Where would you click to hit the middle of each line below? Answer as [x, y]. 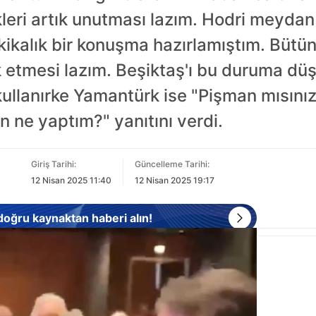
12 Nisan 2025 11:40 [71, 180]
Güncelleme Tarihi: [172, 164]
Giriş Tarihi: [53, 164]
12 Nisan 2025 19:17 [174, 180]
